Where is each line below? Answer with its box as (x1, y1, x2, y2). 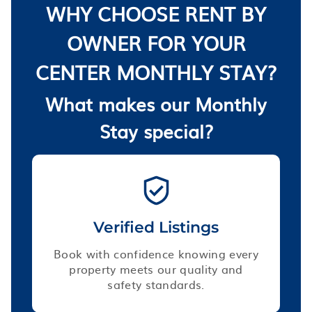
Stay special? (99, 116, 213, 144)
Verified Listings (93, 217, 219, 237)
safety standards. (107, 275, 205, 292)
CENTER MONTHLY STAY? (36, 56, 276, 86)
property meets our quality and (69, 260, 243, 277)
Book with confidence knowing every (54, 244, 258, 262)
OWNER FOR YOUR (66, 27, 246, 57)
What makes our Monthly (45, 89, 267, 117)
